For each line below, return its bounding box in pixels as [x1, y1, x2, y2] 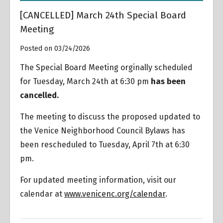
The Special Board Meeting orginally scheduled [20, 62, 193, 72]
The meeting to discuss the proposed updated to [20, 111, 200, 121]
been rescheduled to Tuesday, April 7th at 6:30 [20, 139, 190, 149]
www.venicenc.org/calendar [64, 189, 165, 199]
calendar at [20, 189, 64, 199]
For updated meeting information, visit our [20, 175, 176, 185]
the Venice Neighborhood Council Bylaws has [20, 125, 185, 135]
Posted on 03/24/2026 [20, 44, 90, 53]
